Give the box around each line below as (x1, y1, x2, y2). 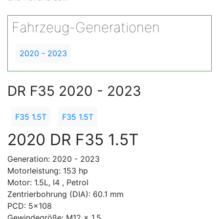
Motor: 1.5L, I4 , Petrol (7, 177, 88, 187)
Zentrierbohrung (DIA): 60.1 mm (7, 189, 124, 199)
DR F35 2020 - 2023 (7, 83, 141, 99)
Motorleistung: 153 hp (7, 166, 88, 175)
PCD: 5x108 (7, 201, 52, 211)
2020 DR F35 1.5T (7, 130, 139, 149)
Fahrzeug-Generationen (12, 19, 160, 36)
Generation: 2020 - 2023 (7, 154, 100, 164)
